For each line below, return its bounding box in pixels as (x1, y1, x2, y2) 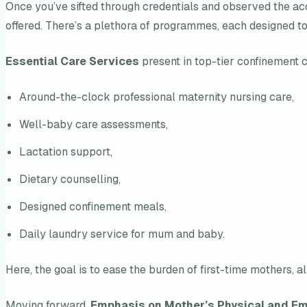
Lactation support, (19, 145, 112, 160)
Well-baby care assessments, (19, 117, 168, 132)
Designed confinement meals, (19, 199, 167, 214)
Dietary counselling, (19, 172, 121, 187)
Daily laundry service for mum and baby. (19, 227, 225, 242)
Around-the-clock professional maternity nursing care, (19, 90, 294, 105)
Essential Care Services (5, 54, 139, 69)
